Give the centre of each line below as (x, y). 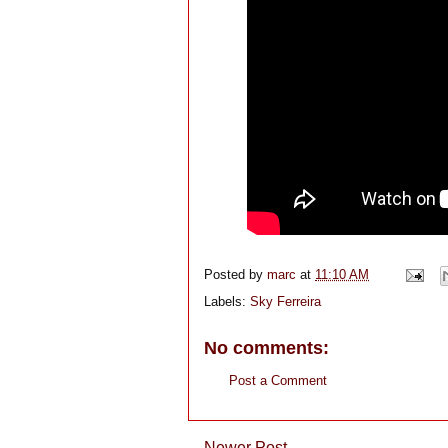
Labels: (227, 301)
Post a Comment (278, 380)
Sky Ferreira (285, 301)
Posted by (235, 275)
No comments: (266, 348)
